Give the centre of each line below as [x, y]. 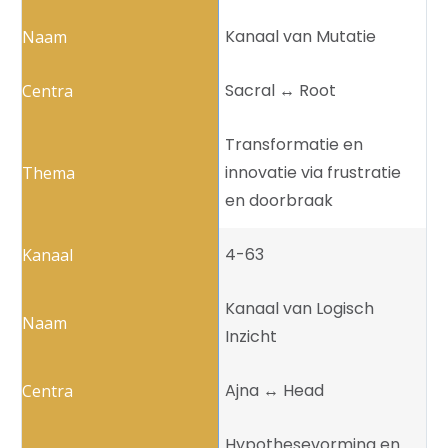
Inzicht [251, 337]
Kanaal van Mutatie [300, 37]
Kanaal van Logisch [299, 309]
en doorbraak [279, 201]
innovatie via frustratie [313, 173]
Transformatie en [294, 145]
